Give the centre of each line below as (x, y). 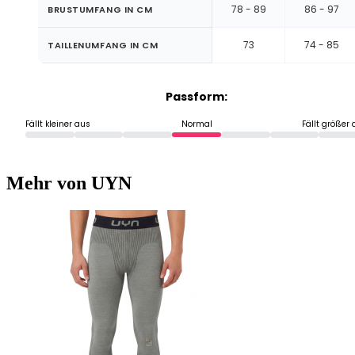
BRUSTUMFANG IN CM (100, 9)
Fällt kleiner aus (58, 124)
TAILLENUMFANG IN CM (103, 45)
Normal (197, 124)
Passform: (197, 96)
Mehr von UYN (69, 183)
